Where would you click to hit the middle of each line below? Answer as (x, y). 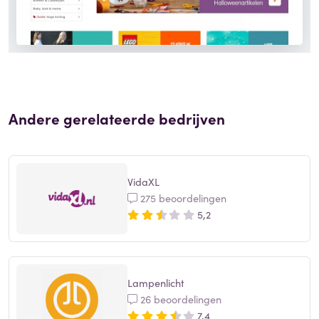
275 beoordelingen (182, 198)
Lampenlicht (156, 283)
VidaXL (143, 182)
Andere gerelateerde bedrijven (117, 118)
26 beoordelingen (179, 299)
